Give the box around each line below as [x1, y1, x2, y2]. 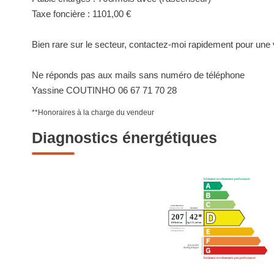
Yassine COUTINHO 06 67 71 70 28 [32, 85, 177, 95]
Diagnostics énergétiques [32, 129, 217, 146]
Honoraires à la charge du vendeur [38, 108, 154, 117]
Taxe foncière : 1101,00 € [32, 9, 131, 19]
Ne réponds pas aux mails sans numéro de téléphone [32, 70, 245, 80]
